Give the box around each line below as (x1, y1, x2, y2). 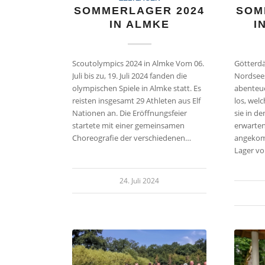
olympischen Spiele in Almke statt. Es (72, 82, 201, 93)
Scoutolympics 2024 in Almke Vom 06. (72, 57, 204, 69)
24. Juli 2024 (119, 175, 160, 185)
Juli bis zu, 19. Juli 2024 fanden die (72, 70, 187, 81)
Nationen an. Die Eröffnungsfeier (72, 107, 187, 118)
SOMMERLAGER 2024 (74, 4, 205, 17)
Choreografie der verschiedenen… (72, 132, 191, 143)
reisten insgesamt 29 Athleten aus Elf (72, 95, 201, 106)
